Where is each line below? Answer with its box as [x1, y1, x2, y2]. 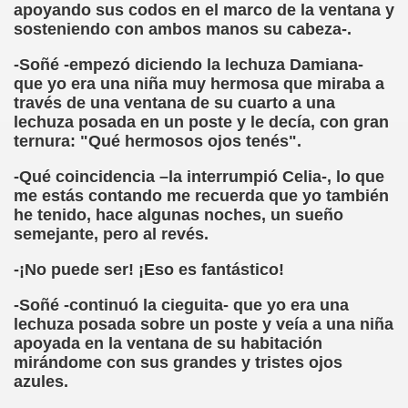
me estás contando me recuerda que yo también [14, 187, 389, 205]
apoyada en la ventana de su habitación [14, 334, 322, 352]
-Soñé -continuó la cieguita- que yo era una [14, 296, 349, 314]
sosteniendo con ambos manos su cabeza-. [14, 20, 352, 38]
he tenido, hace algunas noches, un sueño [14, 206, 343, 224]
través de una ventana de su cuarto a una [14, 94, 335, 112]
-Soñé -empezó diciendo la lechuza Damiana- [14, 56, 363, 74]
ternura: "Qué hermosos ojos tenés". [14, 132, 301, 150]
